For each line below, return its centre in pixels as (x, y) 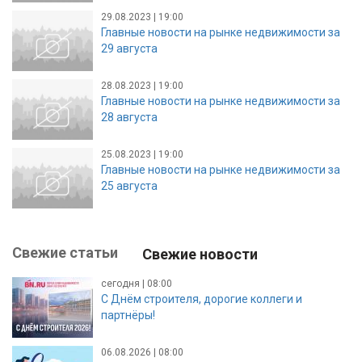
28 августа (129, 117)
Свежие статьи (65, 252)
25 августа (129, 185)
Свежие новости (200, 254)
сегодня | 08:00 (137, 283)
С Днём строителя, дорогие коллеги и (202, 299)
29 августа (129, 48)
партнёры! (128, 315)
